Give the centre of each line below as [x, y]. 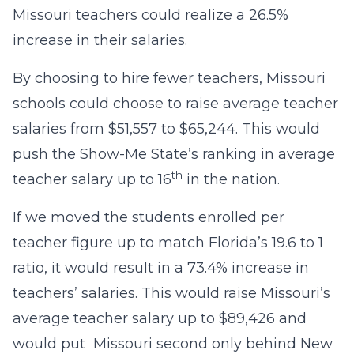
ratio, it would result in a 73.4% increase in [161, 268]
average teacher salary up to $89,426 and [160, 318]
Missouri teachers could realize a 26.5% [151, 15]
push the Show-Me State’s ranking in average [174, 154]
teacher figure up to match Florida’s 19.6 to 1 [168, 243]
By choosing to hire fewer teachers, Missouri [169, 78]
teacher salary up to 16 [92, 179]
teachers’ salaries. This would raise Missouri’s [171, 293]
